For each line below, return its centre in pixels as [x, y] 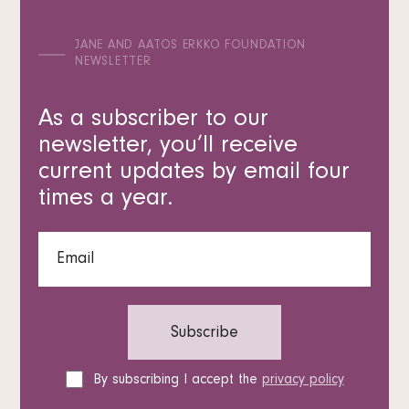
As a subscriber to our [154, 121]
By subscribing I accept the [177, 380]
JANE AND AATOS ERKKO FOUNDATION [190, 46]
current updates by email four [194, 173]
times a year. [106, 200]
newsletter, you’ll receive [168, 147]
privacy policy [303, 380]
